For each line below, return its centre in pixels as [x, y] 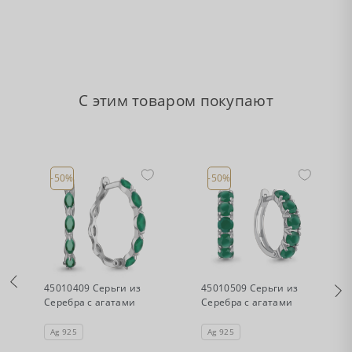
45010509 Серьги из [250, 288]
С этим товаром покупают [176, 100]
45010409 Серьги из [93, 288]
